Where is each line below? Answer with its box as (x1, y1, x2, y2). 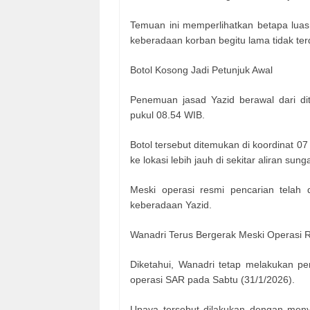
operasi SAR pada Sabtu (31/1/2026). (130, 274, 295, 286)
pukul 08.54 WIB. (130, 109, 205, 121)
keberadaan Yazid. (130, 199, 212, 211)
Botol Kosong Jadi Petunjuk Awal (130, 64, 273, 76)
